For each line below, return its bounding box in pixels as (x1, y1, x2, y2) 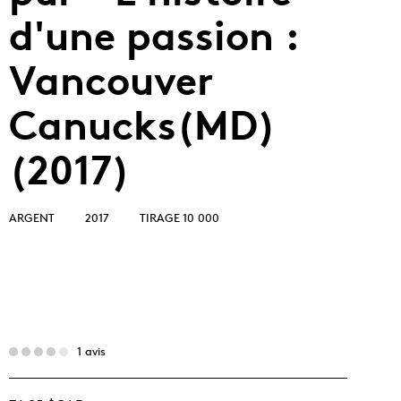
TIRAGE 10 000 (140, 210, 219, 225)
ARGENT (9, 210, 55, 225)
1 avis (77, 344, 106, 358)
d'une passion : (9, 12, 298, 60)
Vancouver (9, 56, 213, 105)
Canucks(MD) (9, 101, 276, 149)
